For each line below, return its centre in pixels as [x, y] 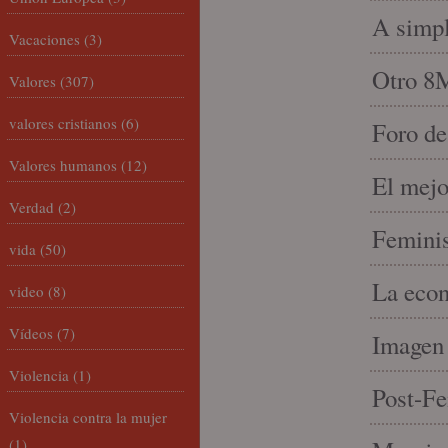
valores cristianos [63, 123]
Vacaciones [44, 39]
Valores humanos [63, 165]
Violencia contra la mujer [88, 417]
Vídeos [31, 333]
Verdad [31, 207]
